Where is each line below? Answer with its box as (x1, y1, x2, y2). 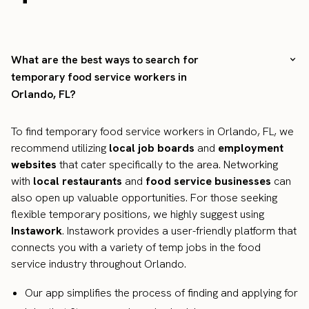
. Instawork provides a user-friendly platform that (62, 223, 297, 239)
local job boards (109, 141, 195, 156)
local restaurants (33, 174, 122, 189)
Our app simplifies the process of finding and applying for (25, 286, 298, 301)
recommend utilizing (11, 141, 109, 156)
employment (218, 141, 283, 156)
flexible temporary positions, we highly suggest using (11, 207, 264, 222)
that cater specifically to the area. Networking (57, 157, 278, 172)
